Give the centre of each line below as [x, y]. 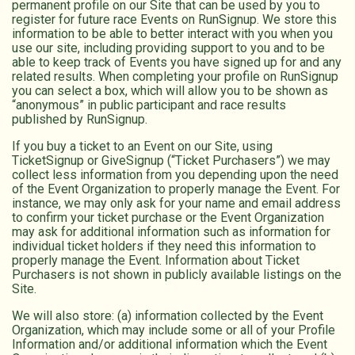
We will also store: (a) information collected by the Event [168, 316]
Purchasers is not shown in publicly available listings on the [177, 275]
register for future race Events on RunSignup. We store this [174, 20]
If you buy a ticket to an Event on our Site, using [142, 147]
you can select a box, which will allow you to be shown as [170, 91]
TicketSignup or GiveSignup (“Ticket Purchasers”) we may [171, 161]
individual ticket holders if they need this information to [164, 246]
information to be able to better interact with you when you [172, 34]
